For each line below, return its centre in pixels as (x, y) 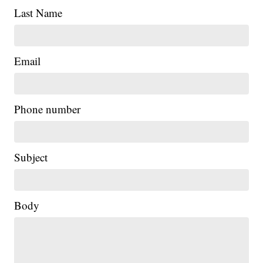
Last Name (38, 13)
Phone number (48, 109)
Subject (31, 157)
